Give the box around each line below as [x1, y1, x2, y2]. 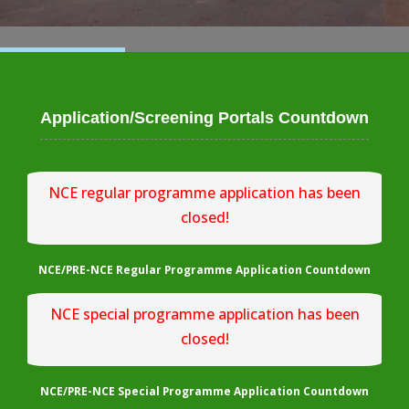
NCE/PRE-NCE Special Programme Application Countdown [40, 383, 369, 398]
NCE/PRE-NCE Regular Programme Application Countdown [38, 262, 371, 277]
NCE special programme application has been [49, 304, 360, 324]
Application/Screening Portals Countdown [40, 109, 369, 127]
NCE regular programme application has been [48, 183, 361, 203]
